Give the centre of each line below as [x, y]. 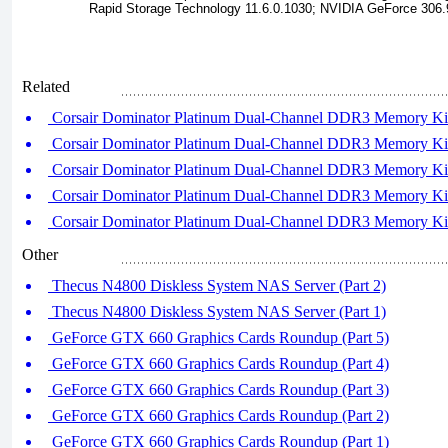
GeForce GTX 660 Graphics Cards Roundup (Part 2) [218, 415]
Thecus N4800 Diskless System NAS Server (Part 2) [217, 285]
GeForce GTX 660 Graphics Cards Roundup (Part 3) [218, 389]
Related [46, 86]
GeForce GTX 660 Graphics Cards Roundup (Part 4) [218, 363]
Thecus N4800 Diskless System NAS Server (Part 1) [217, 311]
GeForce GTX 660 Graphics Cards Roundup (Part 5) [218, 337]
